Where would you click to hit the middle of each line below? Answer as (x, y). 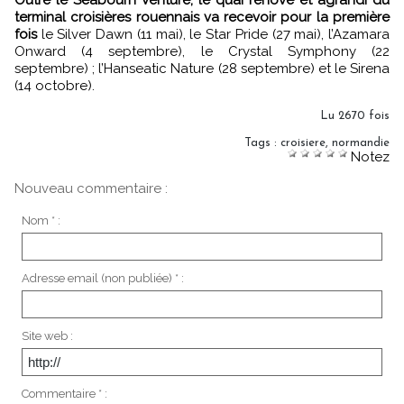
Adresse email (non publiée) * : (102, 279)
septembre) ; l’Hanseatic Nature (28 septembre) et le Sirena (202, 69)
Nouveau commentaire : (91, 189)
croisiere (303, 143)
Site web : (47, 336)
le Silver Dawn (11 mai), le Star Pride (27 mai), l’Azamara (213, 35)
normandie (361, 143)
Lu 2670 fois (355, 116)
